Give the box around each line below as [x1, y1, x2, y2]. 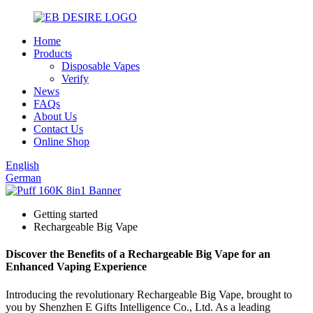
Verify [61, 73, 89, 85]
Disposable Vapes [61, 60, 140, 72]
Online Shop [34, 136, 89, 147]
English [6, 159, 39, 171]
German [6, 172, 41, 184]
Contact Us [34, 123, 83, 135]
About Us [34, 110, 77, 122]
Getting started [34, 208, 98, 220]
